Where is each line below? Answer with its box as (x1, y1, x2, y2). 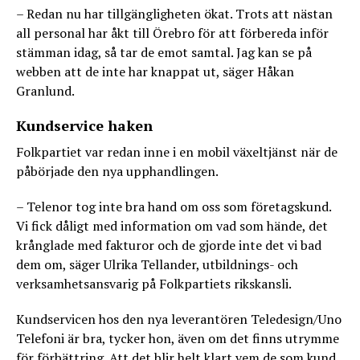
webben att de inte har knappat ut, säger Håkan (16, 63, 294, 80)
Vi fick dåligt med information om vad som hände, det (16, 217, 328, 235)
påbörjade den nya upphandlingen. (16, 162, 219, 180)
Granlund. (16, 82, 75, 100)
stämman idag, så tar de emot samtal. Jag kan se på (16, 43, 312, 61)
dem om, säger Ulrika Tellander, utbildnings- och (16, 256, 298, 273)
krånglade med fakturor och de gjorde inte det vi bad (16, 236, 321, 254)
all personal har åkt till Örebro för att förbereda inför (16, 24, 329, 42)
